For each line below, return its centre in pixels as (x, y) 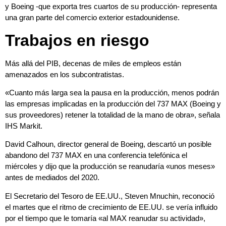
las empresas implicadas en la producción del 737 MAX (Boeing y (113, 103)
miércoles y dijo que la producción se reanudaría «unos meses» (110, 166)
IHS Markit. (24, 126)
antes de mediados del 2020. (52, 178)
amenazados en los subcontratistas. (65, 74)
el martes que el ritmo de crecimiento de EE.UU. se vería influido (111, 207)
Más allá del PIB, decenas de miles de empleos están (93, 63)
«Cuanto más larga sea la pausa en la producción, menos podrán (112, 92)
